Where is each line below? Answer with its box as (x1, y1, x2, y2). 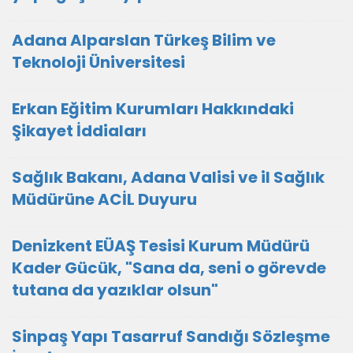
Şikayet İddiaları (12, 120, 147, 142)
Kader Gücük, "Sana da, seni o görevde (12, 257, 326, 279)
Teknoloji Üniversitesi (12, 51, 185, 73)
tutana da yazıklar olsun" (12, 279, 218, 301)
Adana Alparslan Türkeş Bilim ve (12, 29, 276, 51)
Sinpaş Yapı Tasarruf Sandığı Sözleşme (12, 325, 330, 347)
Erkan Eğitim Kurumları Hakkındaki (12, 98, 294, 120)
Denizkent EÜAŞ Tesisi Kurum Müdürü (12, 235, 310, 257)
